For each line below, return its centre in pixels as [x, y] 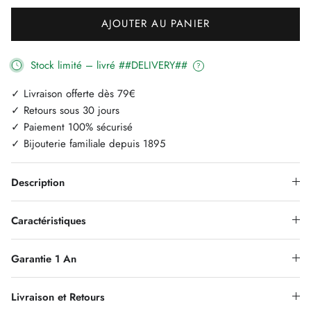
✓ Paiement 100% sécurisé [72, 127]
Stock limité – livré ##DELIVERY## [111, 65]
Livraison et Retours [58, 297]
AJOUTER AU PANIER [155, 24]
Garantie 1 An [44, 259]
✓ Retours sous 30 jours [65, 110]
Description [38, 182]
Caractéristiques [49, 220]
